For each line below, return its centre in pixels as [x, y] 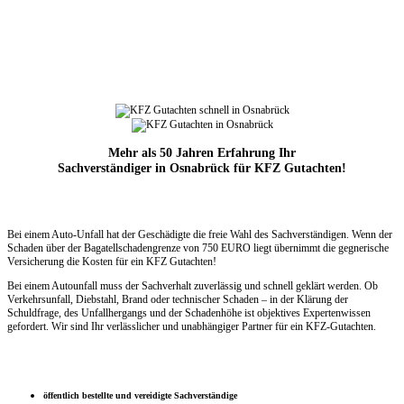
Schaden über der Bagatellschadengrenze [95, 248]
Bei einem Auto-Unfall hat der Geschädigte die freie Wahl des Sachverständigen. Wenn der [200, 235]
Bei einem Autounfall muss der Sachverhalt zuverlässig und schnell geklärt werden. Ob [193, 286]
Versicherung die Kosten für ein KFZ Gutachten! [112, 262]
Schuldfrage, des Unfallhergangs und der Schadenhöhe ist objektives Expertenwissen [189, 313]
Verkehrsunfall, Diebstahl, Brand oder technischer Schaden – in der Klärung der [178, 300]
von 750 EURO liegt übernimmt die [261, 248]
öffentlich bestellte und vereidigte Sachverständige [140, 395]
